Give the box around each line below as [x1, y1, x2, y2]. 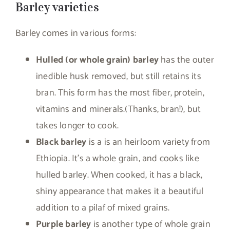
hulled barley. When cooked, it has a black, [36, 167, 203, 183]
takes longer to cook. [36, 118, 119, 134]
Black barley [36, 135, 87, 150]
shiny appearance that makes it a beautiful [36, 184, 204, 200]
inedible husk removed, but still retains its [36, 69, 201, 85]
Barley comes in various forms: [15, 26, 136, 42]
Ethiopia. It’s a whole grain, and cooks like [36, 151, 199, 167]
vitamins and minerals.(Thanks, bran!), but [36, 102, 201, 118]
